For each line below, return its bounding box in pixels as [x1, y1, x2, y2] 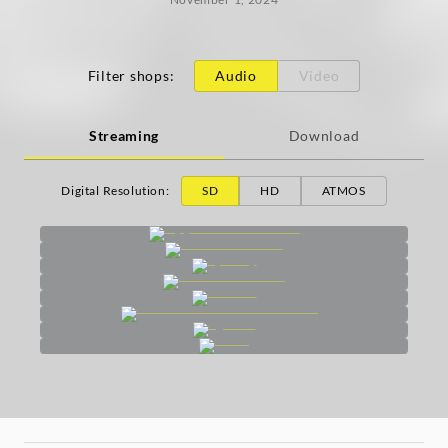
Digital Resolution [61, 183, 166, 199]
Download [288, 127, 360, 145]
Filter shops [87, 67, 170, 85]
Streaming [88, 127, 160, 145]
